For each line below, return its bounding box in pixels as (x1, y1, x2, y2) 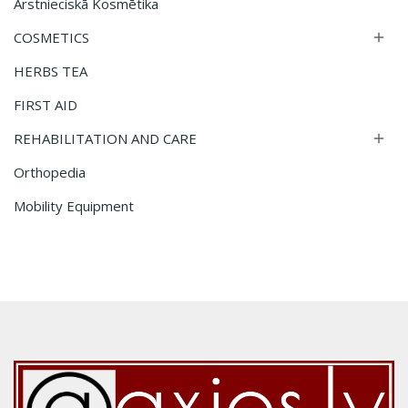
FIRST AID (14, 96, 77, 114)
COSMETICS (14, 28, 89, 46)
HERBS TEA (14, 62, 87, 80)
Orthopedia (14, 163, 86, 181)
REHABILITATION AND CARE (14, 129, 197, 148)
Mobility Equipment (14, 197, 134, 215)
